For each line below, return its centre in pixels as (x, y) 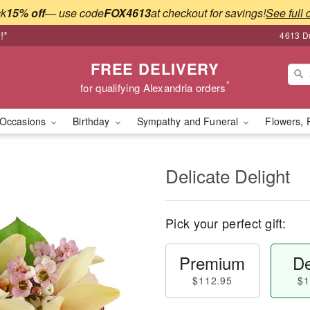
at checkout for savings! (208, 12)
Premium (212, 263)
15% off (26, 12)
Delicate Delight (228, 175)
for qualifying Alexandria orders (153, 87)
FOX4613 (127, 12)
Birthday (93, 121)
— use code (74, 12)
